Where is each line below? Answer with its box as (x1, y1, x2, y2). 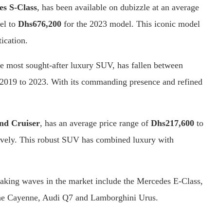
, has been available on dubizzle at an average (37, 2, 199, 12)
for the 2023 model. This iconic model (61, 18, 200, 29)
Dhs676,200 (18, 18, 61, 29)
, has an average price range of (40, 118, 151, 128)
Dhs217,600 (151, 118, 194, 128)
